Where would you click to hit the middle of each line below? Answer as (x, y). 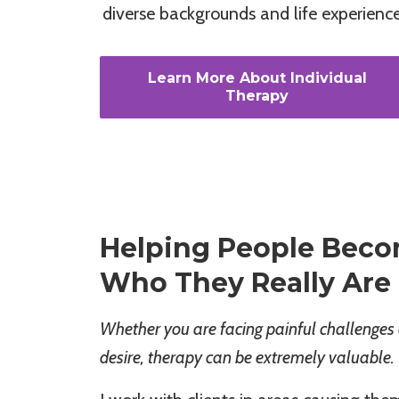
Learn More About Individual (257, 78)
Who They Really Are (245, 283)
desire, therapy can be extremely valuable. (247, 358)
